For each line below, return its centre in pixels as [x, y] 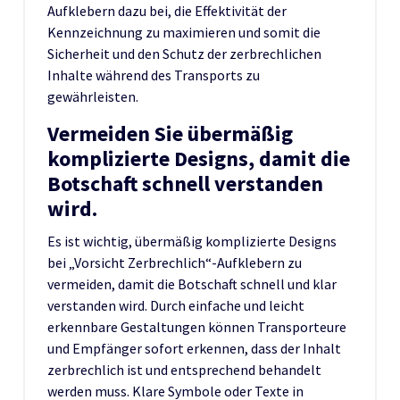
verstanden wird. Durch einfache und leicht [176, 305]
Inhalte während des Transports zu [154, 75]
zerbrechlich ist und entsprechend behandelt [184, 369]
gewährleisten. [93, 96]
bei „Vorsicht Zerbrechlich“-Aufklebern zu [175, 262]
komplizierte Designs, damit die [199, 158]
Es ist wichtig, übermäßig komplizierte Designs [192, 241]
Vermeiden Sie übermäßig [170, 133]
